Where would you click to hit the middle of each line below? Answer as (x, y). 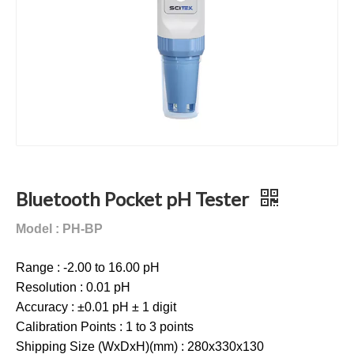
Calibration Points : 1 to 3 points (105, 327)
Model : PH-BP (59, 229)
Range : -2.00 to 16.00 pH (88, 267)
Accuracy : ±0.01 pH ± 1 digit (96, 307)
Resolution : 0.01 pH (73, 287)
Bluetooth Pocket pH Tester (134, 199)
